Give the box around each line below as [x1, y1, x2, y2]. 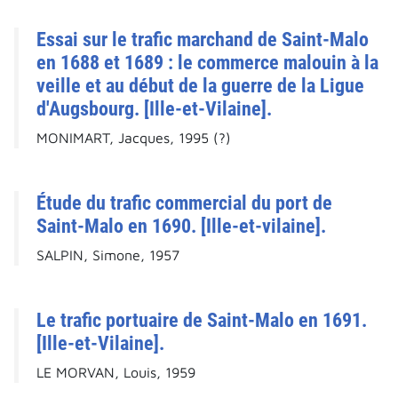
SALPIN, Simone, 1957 [36, 247, 179, 264]
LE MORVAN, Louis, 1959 [36, 364, 195, 381]
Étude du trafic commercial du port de [36, 191, 332, 215]
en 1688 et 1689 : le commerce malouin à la [36, 51, 378, 75]
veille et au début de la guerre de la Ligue [36, 74, 364, 98]
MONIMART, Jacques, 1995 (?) [36, 130, 231, 147]
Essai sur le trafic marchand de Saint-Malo [36, 28, 369, 52]
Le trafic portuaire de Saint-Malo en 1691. [36, 308, 367, 332]
